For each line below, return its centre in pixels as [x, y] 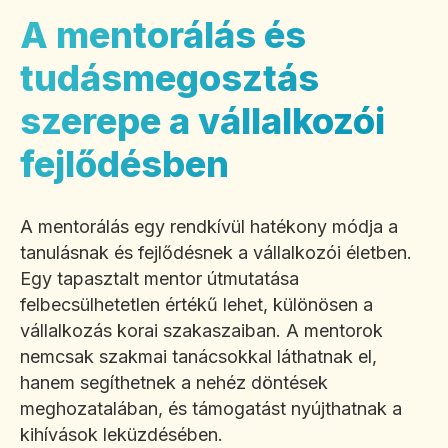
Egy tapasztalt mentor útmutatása [159, 279]
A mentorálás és [163, 35]
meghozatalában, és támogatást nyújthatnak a [211, 409]
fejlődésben [124, 164]
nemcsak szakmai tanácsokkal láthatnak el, [198, 357]
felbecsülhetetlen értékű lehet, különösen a [196, 305]
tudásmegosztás [169, 78]
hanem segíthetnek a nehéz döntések [174, 383]
